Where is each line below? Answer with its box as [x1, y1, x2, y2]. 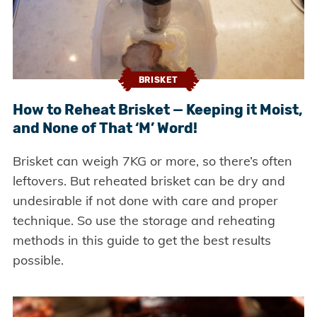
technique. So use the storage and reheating [12, 212, 275, 229]
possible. [12, 252, 64, 269]
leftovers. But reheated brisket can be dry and [12, 173, 285, 190]
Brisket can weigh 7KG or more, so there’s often [12, 153, 292, 170]
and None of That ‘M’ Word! [12, 120, 197, 137]
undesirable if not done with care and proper [12, 192, 278, 209]
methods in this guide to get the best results [12, 232, 271, 249]
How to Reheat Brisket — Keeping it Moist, [12, 101, 303, 119]
